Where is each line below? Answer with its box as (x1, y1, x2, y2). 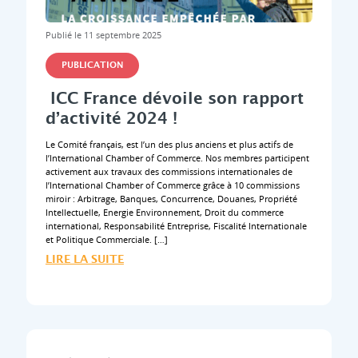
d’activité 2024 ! (45, 108, 177, 131)
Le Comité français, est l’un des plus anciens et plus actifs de (45, 137, 293, 150)
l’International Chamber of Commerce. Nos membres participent (45, 151, 309, 164)
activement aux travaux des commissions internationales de (45, 165, 292, 177)
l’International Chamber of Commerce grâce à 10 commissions (45, 178, 300, 191)
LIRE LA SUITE (45, 252, 124, 268)
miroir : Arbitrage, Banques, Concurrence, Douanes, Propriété (45, 192, 297, 205)
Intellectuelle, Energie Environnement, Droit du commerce (45, 205, 284, 218)
